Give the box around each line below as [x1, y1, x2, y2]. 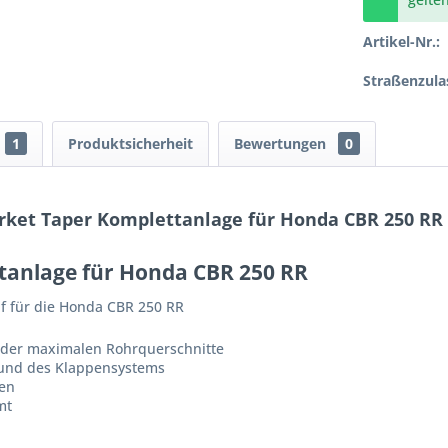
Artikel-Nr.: [363, 32, 441, 52]
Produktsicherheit [68, 134, 193, 154]
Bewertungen [234, 134, 330, 154]
